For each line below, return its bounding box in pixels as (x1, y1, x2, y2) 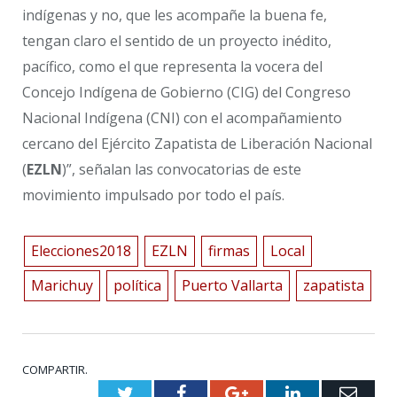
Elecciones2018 (30, 241, 131, 261)
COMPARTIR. (22, 361, 88, 378)
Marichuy (30, 276, 93, 296)
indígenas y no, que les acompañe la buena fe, (22, 4, 327, 25)
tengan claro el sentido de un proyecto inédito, (22, 30, 331, 51)
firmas (207, 241, 250, 261)
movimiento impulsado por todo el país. (22, 184, 284, 205)
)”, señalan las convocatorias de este (62, 159, 301, 179)
